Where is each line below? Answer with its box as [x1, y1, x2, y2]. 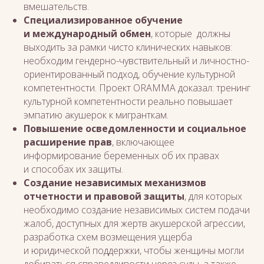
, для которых [184, 190, 242, 203]
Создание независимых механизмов [24, 176, 206, 189]
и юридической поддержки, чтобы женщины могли [24, 244, 244, 257]
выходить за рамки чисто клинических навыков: [24, 41, 232, 54]
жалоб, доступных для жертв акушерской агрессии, [24, 217, 245, 230]
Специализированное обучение [24, 14, 183, 27]
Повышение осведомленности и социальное [24, 122, 246, 135]
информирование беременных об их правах [24, 149, 219, 162]
